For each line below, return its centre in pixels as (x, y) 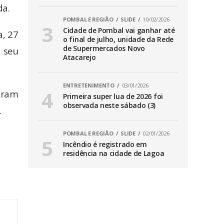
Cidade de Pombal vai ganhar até (119, 30)
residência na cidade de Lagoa (114, 153)
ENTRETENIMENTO (89, 85)
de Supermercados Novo (104, 48)
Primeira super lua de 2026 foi (113, 96)
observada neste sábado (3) (109, 105)
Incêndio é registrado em (105, 144)
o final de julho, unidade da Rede (118, 39)
